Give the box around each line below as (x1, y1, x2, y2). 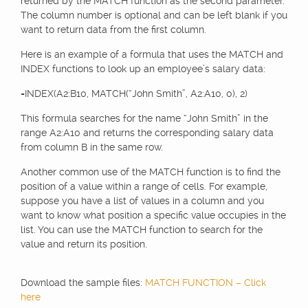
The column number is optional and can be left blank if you (21, 10, 287, 21)
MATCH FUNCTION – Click (145, 277, 266, 288)
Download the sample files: (21, 277, 145, 288)
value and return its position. (21, 239, 147, 250)
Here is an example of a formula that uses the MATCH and (21, 49, 283, 60)
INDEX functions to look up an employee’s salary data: (21, 63, 265, 74)
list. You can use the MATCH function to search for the (21, 224, 263, 235)
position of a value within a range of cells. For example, (21, 181, 267, 192)
